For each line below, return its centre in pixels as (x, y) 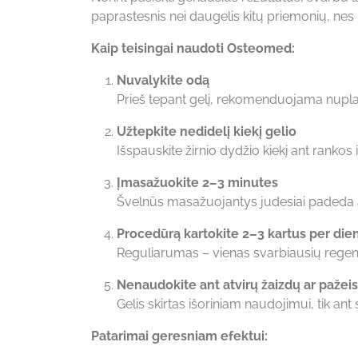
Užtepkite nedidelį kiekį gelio (207, 131)
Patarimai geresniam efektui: (179, 336)
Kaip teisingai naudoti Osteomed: (193, 48)
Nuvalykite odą (163, 80)
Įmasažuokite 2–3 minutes (197, 182)
